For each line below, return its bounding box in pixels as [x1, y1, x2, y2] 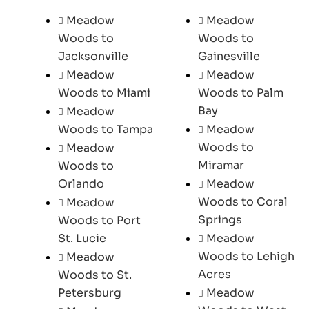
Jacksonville [57, 48, 128, 63]
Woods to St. [57, 267, 132, 282]
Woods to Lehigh [197, 248, 295, 263]
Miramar [197, 157, 244, 172]
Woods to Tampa [57, 121, 153, 137]
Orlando [57, 176, 104, 191]
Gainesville [197, 48, 260, 63]
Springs [197, 212, 242, 227]
